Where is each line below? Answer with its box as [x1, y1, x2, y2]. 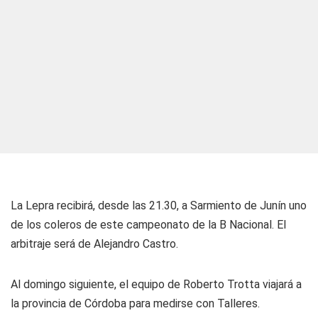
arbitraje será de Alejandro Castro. [11, 237, 178, 251]
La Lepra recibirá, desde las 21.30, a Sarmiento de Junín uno [11, 199, 307, 212]
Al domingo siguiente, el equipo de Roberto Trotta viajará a [11, 278, 302, 291]
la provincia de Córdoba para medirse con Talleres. [11, 297, 260, 310]
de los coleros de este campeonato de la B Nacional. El [11, 218, 286, 231]
